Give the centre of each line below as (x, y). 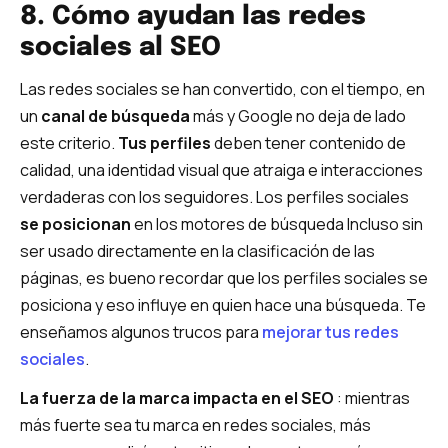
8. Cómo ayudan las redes (193, 16)
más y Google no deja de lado (298, 115)
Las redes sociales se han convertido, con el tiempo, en (222, 88)
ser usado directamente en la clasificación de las (197, 250)
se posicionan (75, 223)
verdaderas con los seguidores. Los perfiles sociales (214, 196)
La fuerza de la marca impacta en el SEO (178, 398)
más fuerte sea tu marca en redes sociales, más (195, 425)
